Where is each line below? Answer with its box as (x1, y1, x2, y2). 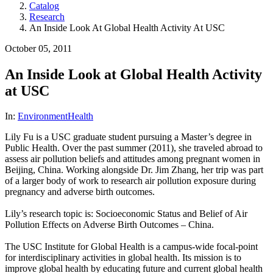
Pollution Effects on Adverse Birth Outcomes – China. (5, 219, 214, 230)
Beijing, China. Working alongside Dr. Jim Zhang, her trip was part (5, 165, 263, 175)
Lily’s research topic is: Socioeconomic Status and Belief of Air (5, 208, 247, 219)
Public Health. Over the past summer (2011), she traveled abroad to (5, 143, 263, 154)
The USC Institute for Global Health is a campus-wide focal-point (5, 241, 258, 252)
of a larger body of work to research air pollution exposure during (5, 175, 256, 186)
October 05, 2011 (5, 43, 72, 54)
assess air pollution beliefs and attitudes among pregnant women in (5, 154, 260, 165)
